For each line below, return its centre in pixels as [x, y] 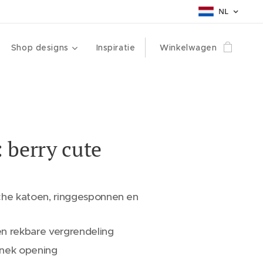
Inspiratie [116, 48]
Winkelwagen [188, 48]
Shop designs [40, 48]
